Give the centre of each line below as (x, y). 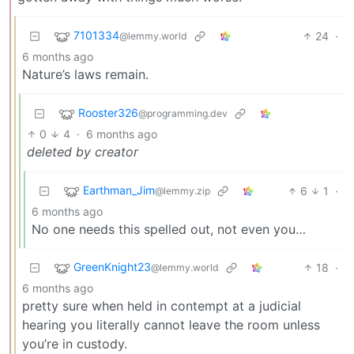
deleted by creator (83, 151)
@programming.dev (183, 114)
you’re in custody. (75, 343)
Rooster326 (108, 113)
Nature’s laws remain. (85, 74)
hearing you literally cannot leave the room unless (171, 324)
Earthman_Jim (119, 190)
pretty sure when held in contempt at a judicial (162, 305)
